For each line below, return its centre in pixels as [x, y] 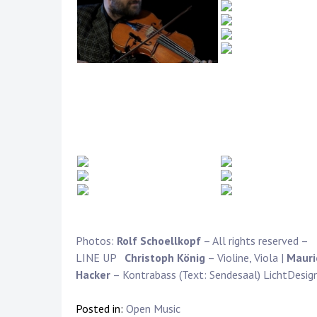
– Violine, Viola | [246, 258]
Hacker [93, 275]
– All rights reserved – [255, 241]
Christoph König [165, 258]
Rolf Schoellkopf [159, 241]
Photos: [96, 241]
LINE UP [100, 258]
